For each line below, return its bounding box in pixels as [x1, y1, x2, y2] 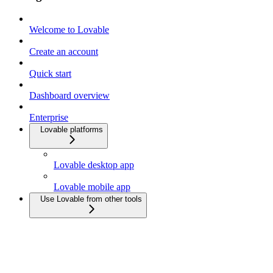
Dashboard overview [29, 90, 110, 101]
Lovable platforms [40, 125, 103, 135]
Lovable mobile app [54, 182, 130, 193]
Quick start [29, 68, 71, 79]
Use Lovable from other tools [40, 194, 142, 204]
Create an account [29, 46, 98, 57]
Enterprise [29, 112, 68, 123]
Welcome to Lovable [29, 24, 109, 35]
